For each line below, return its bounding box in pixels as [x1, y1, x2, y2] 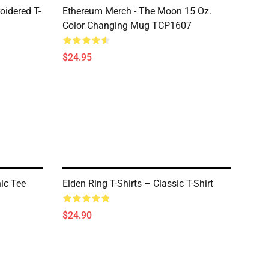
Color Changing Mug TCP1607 [62, 20, 192, 31]
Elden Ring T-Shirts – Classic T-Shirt [62, 178, 213, 189]
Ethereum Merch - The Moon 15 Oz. [62, 5, 211, 17]
